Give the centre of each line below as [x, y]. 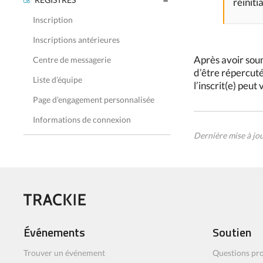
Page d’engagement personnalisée [94, 100]
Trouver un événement [64, 253]
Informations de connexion [82, 119]
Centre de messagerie [72, 60]
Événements [54, 232]
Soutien [232, 232]
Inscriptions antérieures [76, 40]
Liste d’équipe [58, 80]
